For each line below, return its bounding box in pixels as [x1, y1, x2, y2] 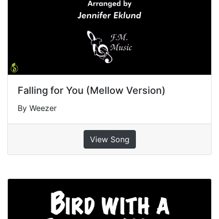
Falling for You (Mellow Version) [18, 84, 166, 96]
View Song [89, 134, 130, 144]
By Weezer [18, 103, 57, 113]
